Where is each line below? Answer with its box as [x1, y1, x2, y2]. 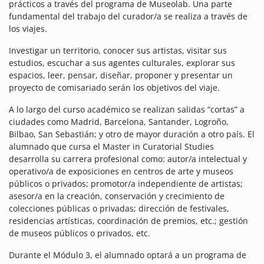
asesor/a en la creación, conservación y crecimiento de [9, 190, 225, 202]
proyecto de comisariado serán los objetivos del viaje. [9, 82, 220, 94]
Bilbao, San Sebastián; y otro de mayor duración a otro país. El [9, 128, 255, 140]
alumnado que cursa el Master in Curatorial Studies [9, 141, 214, 153]
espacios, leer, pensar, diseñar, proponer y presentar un [9, 70, 233, 81]
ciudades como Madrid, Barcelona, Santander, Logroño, [9, 116, 229, 128]
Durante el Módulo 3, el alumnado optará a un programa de [9, 249, 246, 261]
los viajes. [9, 23, 47, 35]
